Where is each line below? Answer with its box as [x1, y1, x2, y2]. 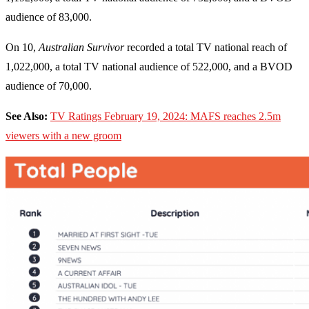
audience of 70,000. [6, 80, 92, 92]
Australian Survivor [39, 41, 124, 54]
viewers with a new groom [6, 130, 121, 142]
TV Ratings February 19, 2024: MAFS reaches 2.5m [50, 110, 281, 123]
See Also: [6, 110, 48, 123]
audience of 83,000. [6, 11, 92, 23]
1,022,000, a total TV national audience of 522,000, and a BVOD [6, 61, 292, 73]
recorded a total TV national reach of [124, 41, 287, 54]
